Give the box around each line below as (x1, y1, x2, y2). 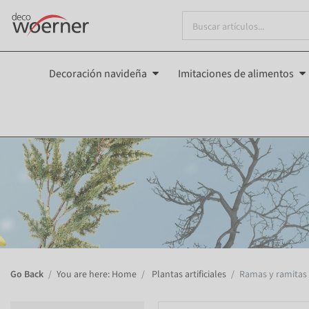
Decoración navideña (49, 66, 147, 81)
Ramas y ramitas (239, 268, 307, 282)
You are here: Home (57, 268, 137, 282)
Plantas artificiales (150, 268, 226, 282)
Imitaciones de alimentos (178, 66, 294, 81)
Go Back (10, 268, 43, 282)
